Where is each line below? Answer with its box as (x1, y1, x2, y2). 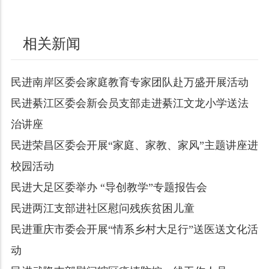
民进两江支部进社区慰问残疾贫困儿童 (10, 202, 195, 214)
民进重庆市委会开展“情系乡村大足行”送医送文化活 (10, 223, 258, 235)
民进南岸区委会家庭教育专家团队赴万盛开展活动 (10, 76, 249, 88)
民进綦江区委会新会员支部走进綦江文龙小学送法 (10, 97, 249, 109)
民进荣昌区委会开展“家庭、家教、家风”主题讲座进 (10, 139, 258, 151)
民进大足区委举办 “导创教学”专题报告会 (10, 181, 207, 193)
